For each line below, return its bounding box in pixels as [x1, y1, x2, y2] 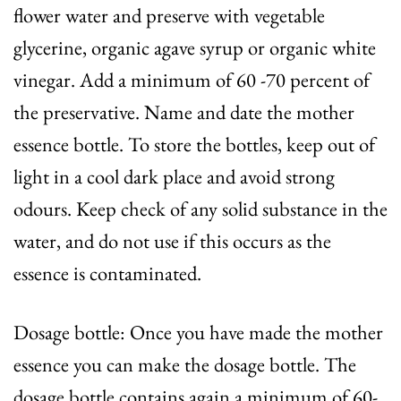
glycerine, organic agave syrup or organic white [13, 34, 376, 62]
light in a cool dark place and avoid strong [13, 163, 335, 191]
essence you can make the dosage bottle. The [13, 350, 356, 378]
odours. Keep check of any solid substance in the [13, 195, 388, 223]
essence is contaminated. [13, 260, 201, 287]
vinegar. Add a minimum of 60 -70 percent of [13, 66, 370, 94]
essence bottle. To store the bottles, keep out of [13, 131, 375, 158]
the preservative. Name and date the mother [13, 98, 354, 126]
